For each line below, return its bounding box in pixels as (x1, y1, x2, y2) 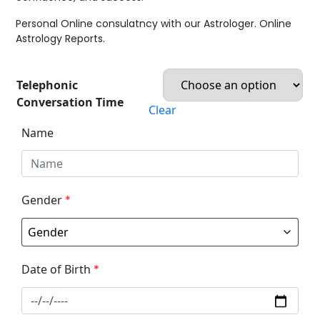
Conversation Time (16, 94, 124, 110)
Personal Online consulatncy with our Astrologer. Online (16, 16, 292, 31)
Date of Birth (21, 261, 91, 277)
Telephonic (16, 76, 79, 93)
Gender (21, 191, 63, 208)
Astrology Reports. (16, 31, 106, 46)
